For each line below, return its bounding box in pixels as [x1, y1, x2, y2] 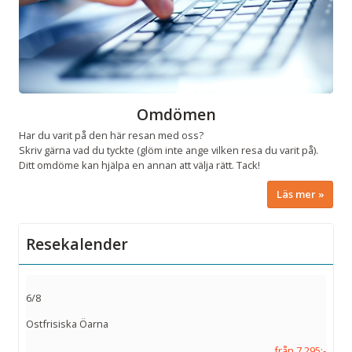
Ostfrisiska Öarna [26, 317, 108, 332]
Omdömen [136, 104, 216, 126]
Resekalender [26, 233, 128, 255]
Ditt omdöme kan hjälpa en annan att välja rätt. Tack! [19, 158, 260, 173]
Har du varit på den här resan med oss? [19, 128, 203, 143]
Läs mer [276, 187, 316, 202]
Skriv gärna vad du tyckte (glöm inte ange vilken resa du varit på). [19, 143, 318, 158]
